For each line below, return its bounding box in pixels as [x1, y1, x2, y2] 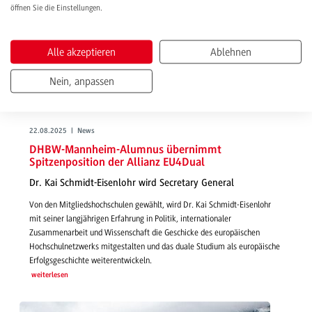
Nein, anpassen [49, 75, 114, 88]
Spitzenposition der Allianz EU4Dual [29, 156, 205, 169]
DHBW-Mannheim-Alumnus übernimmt [29, 143, 221, 156]
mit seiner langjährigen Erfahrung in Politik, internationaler [29, 213, 231, 224]
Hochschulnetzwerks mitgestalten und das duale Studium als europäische [29, 241, 280, 251]
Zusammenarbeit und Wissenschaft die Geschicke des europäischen [29, 227, 260, 237]
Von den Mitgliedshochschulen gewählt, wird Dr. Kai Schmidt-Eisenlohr [29, 199, 271, 210]
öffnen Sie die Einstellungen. [10, 3, 102, 13]
